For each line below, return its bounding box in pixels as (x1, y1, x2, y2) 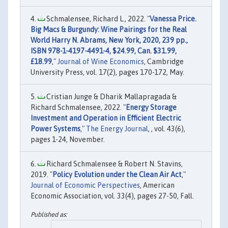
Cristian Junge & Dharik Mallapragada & (45, 93, 177, 101)
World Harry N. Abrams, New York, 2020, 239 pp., (31, 36, 188, 45)
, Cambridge (144, 58, 184, 66)
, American (140, 181, 175, 190)
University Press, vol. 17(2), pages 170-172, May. (31, 68, 184, 77)
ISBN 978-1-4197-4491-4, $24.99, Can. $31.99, (31, 47, 177, 55)
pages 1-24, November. (31, 135, 105, 144)
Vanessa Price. (150, 15, 196, 23)
